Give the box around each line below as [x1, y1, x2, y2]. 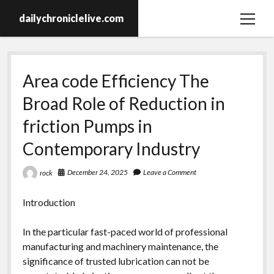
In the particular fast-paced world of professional [22, 225, 228, 237]
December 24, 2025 [67, 168, 128, 177]
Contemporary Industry [22, 138, 200, 159]
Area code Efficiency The [22, 70, 209, 91]
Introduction [22, 196, 75, 208]
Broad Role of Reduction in [22, 93, 225, 114]
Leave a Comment [143, 168, 196, 177]
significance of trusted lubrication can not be [22, 254, 209, 267]
